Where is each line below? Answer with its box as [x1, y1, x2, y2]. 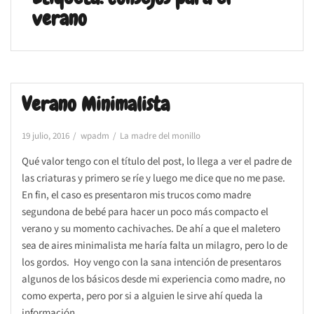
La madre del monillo [120, 129, 200, 142]
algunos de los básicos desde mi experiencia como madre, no [22, 271, 285, 287]
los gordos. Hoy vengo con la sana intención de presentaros [22, 254, 281, 270]
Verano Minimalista [22, 91, 170, 116]
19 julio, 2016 [22, 129, 69, 142]
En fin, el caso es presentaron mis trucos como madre [22, 187, 251, 203]
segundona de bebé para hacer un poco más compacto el [22, 204, 268, 219]
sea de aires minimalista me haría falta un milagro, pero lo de [22, 238, 287, 253]
